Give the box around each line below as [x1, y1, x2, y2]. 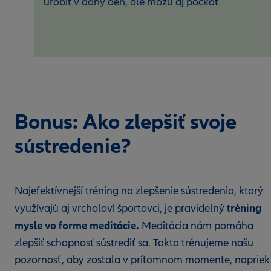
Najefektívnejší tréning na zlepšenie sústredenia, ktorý [15, 184, 263, 197]
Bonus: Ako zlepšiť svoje [15, 109, 237, 135]
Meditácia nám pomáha [139, 220, 253, 232]
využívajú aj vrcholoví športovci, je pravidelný [15, 202, 227, 215]
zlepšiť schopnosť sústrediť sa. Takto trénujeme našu [15, 237, 253, 249]
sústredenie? [15, 133, 131, 159]
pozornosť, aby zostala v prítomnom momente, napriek [15, 253, 270, 266]
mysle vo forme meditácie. [15, 219, 139, 232]
